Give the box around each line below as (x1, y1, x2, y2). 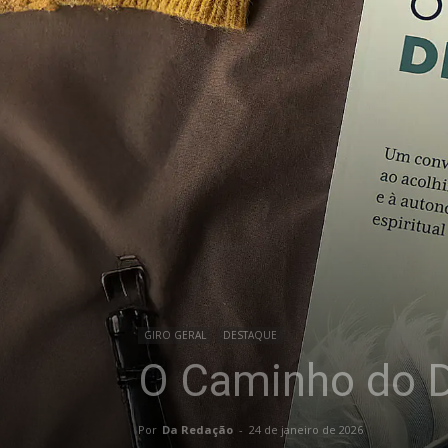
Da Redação (162, 422, 233, 437)
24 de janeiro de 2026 (249, 422, 363, 437)
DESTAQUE (223, 328, 277, 342)
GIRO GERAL (144, 328, 206, 342)
